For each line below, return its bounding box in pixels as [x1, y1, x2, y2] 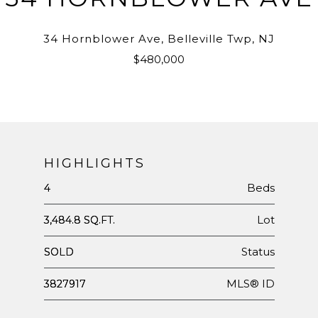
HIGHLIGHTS [43, 155, 146, 171]
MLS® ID [226, 276, 275, 290]
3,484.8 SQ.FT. [43, 213, 115, 226]
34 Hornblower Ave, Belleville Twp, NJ [43, 31, 275, 45]
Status [241, 244, 275, 258]
